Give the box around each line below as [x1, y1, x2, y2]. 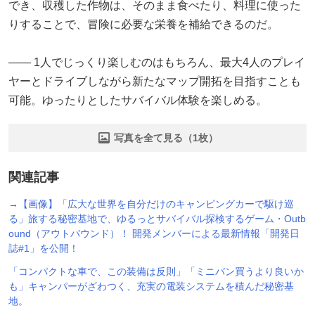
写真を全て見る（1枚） [114, 131, 218, 143]
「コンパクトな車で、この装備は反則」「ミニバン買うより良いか [8, 265, 304, 277]
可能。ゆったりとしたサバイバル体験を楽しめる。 [8, 94, 267, 106]
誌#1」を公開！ [8, 242, 79, 254]
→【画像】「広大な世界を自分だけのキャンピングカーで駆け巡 [8, 198, 294, 210]
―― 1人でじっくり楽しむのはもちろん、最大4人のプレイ [8, 56, 305, 68]
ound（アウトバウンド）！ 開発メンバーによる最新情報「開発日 [8, 227, 300, 239]
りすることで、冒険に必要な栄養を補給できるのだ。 [8, 18, 278, 30]
